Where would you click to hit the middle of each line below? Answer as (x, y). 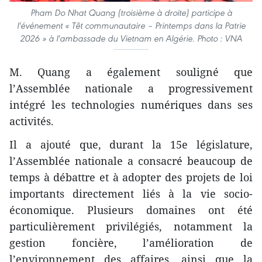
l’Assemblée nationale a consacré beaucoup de (131, 161)
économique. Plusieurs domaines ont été (131, 210)
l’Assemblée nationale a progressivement (131, 88)
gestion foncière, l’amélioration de (131, 242)
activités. (32, 121)
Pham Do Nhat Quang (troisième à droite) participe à (131, 12)
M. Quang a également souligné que (131, 72)
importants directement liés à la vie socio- (131, 193)
